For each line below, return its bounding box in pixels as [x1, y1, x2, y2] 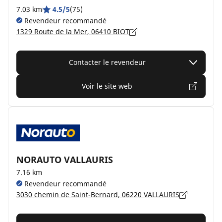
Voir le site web [82, 81, 132, 91]
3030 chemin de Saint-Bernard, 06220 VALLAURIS [16, 190, 179, 199]
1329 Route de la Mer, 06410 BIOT [16, 27, 129, 36]
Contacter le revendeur [68, 57, 146, 67]
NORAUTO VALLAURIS [16, 154, 113, 166]
